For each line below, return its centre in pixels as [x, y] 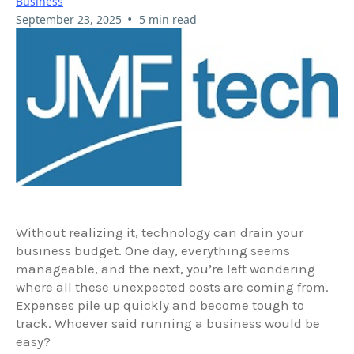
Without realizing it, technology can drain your [160, 232]
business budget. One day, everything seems [153, 250]
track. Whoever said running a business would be [168, 323]
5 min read [168, 19]
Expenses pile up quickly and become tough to [160, 305]
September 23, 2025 [69, 19]
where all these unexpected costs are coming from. [172, 286]
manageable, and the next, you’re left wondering [166, 268]
